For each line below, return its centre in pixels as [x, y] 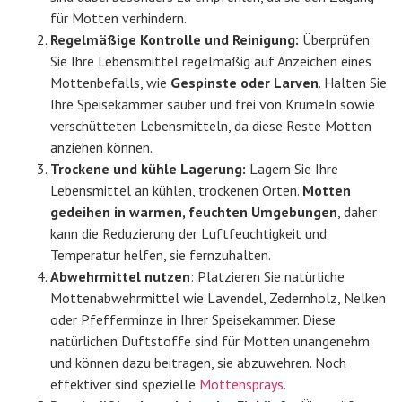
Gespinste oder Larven [245, 83]
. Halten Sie [353, 83]
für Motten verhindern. [118, 18]
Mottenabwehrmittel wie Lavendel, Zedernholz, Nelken [218, 298]
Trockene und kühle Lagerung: [148, 169]
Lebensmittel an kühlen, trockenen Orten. [176, 191]
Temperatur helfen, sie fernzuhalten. [161, 255]
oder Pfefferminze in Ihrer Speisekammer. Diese [193, 320]
